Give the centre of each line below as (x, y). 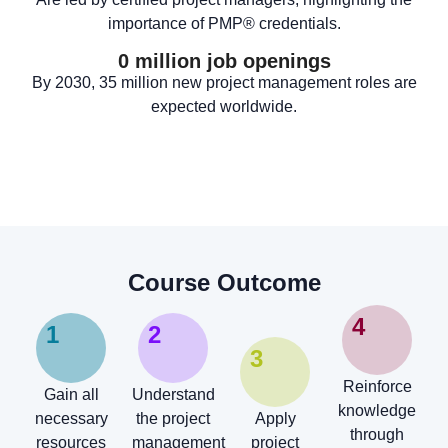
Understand (173, 394)
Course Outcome (224, 283)
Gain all (71, 394)
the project (173, 418)
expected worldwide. (224, 106)
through (377, 435)
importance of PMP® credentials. (224, 24)
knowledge (377, 411)
